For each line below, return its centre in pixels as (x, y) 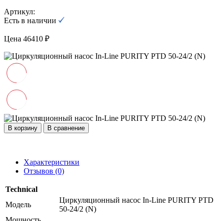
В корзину (23, 128)
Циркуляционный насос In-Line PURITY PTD (136, 200)
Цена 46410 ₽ (27, 38)
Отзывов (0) (44, 171)
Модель (18, 204)
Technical (21, 189)
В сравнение (66, 128)
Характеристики (52, 162)
